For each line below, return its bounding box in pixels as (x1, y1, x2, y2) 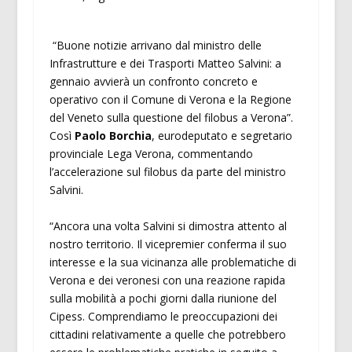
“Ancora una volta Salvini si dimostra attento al (49, 218, 287, 233)
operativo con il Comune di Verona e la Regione (49, 92, 291, 108)
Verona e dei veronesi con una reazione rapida (49, 272, 285, 288)
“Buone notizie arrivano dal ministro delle (49, 38, 262, 53)
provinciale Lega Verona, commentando (49, 146, 253, 162)
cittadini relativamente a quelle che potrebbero (49, 326, 286, 342)
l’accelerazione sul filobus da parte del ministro (49, 164, 286, 180)
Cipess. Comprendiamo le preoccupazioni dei (49, 308, 277, 324)
